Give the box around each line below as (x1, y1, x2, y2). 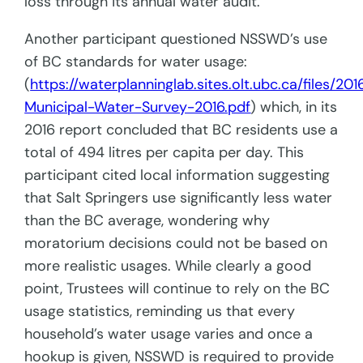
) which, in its (250, 97, 338, 117)
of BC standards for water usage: (24, 52, 248, 72)
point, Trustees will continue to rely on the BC (24, 279, 331, 299)
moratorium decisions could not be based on (24, 233, 328, 254)
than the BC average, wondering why (24, 211, 271, 231)
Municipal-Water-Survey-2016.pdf (24, 97, 251, 117)
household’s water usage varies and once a (24, 324, 314, 344)
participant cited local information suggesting (24, 165, 331, 186)
